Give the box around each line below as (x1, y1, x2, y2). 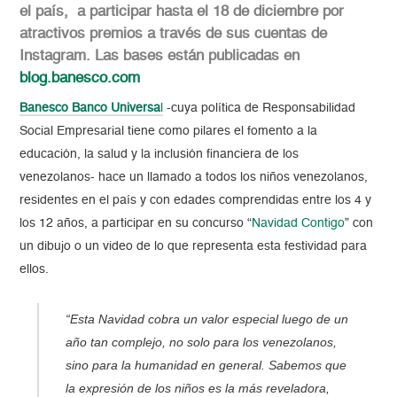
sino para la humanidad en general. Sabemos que (66, 358, 347, 373)
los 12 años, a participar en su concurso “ (19, 217, 253, 230)
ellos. (19, 263, 50, 276)
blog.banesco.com (19, 71, 141, 87)
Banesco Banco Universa (19, 102, 161, 115)
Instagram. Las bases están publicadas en (19, 49, 300, 65)
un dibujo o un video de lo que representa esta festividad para (19, 240, 368, 253)
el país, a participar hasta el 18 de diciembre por (19, 4, 345, 20)
